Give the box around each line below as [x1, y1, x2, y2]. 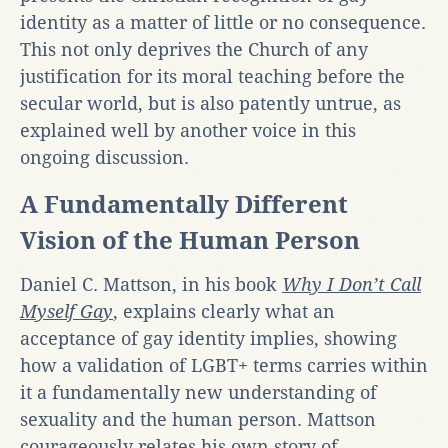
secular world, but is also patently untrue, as [20, 92, 401, 114]
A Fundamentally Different [20, 190, 348, 219]
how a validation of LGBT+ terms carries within [20, 354, 428, 376]
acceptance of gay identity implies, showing [20, 327, 397, 349]
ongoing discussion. [20, 146, 189, 168]
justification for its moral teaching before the [20, 65, 405, 87]
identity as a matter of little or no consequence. [20, 11, 426, 33]
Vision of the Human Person [20, 226, 360, 255]
